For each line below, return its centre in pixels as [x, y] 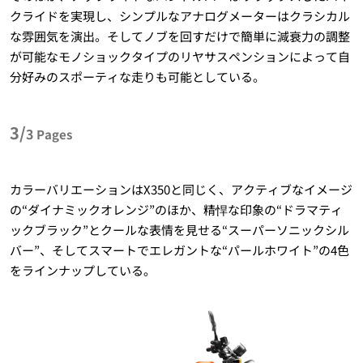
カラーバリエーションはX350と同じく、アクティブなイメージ [181, 189]
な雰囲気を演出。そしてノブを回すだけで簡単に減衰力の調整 [179, 36]
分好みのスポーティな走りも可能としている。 [137, 76]
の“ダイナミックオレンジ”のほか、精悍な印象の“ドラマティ [176, 209]
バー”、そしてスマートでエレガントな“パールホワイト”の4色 [179, 250]
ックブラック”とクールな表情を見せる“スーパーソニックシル [179, 229]
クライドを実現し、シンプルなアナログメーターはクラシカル [179, 15]
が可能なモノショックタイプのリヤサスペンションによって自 [179, 56]
